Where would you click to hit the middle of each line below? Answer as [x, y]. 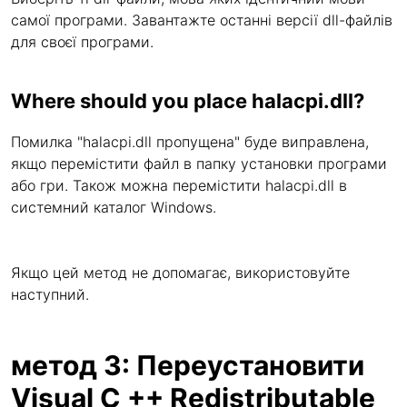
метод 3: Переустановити [188, 365]
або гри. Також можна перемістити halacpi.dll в [179, 185]
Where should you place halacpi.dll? [188, 101]
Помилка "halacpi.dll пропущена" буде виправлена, [190, 142]
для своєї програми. [82, 42]
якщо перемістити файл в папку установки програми [199, 164]
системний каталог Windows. [114, 207]
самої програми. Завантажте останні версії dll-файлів [202, 20]
